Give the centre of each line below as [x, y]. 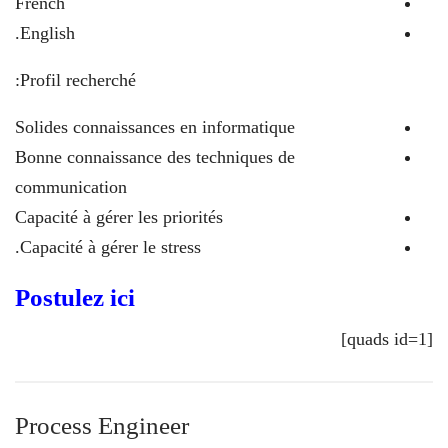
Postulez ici [75, 297]
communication [71, 187]
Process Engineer [102, 425]
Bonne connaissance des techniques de [155, 157]
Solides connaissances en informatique [155, 127]
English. [47, 33]
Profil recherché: [78, 80]
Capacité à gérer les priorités [119, 217]
